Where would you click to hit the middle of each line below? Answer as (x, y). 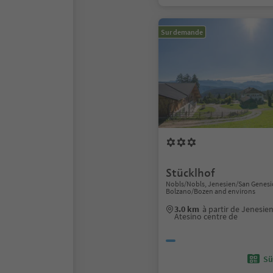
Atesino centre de (206, 216)
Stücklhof (190, 173)
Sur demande (182, 32)
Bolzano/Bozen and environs (211, 191)
